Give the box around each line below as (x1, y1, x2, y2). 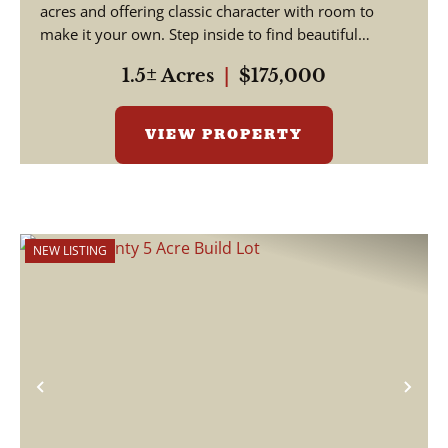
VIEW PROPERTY (145, 124, 303, 145)
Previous (39, 386, 135, 420)
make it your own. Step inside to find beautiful (40, 24, 358, 44)
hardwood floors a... (40, 47, 179, 67)
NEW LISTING (33, 242, 107, 259)
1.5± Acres (122, 65, 214, 87)
